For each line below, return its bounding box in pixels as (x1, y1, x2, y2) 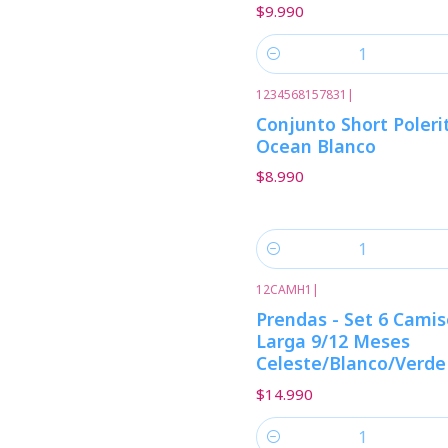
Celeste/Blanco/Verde (256, 351, 446, 376)
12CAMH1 (256, 281, 312, 299)
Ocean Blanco (256, 133, 376, 158)
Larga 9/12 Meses (256, 329, 410, 354)
